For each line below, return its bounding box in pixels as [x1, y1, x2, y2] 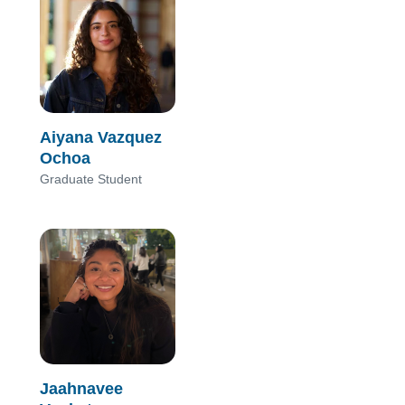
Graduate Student [40, 171, 142, 186]
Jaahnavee [40, 379, 123, 398]
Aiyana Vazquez [40, 127, 162, 146]
